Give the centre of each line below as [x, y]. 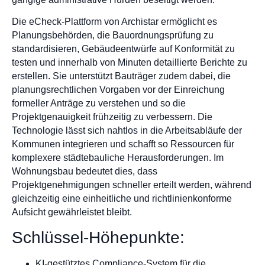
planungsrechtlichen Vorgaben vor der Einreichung [118, 90]
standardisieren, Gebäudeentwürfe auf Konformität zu [123, 49]
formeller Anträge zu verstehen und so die [99, 104]
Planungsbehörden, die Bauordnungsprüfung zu [113, 35]
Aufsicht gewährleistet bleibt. [72, 212]
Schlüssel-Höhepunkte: [98, 237]
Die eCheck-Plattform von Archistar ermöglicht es [114, 22]
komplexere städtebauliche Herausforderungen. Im [118, 158]
